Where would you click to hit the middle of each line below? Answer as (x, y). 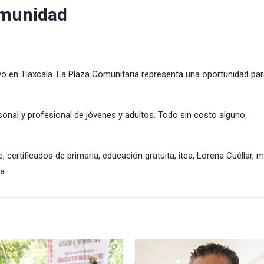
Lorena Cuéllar (225, 155)
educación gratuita (138, 155)
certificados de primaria (53, 155)
